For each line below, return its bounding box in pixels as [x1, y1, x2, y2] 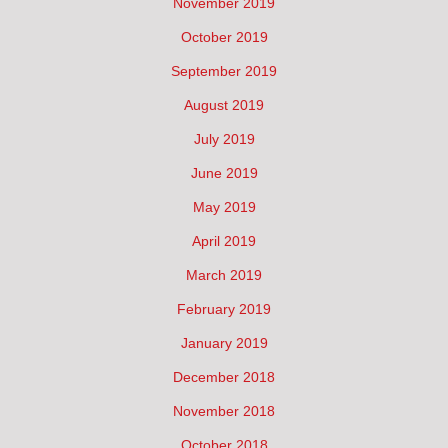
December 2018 [173, 368, 275, 385]
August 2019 [184, 96, 264, 113]
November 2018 [173, 402, 275, 419]
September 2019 [171, 62, 277, 79]
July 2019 [193, 130, 255, 147]
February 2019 [177, 300, 271, 317]
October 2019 [180, 28, 268, 45]
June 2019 [190, 164, 258, 181]
